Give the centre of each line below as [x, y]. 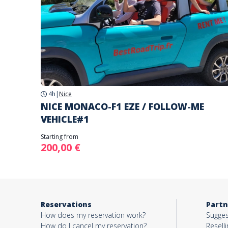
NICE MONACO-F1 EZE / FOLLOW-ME [122, 106]
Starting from [60, 137]
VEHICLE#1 [65, 119]
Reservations [66, 204]
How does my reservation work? [93, 215]
